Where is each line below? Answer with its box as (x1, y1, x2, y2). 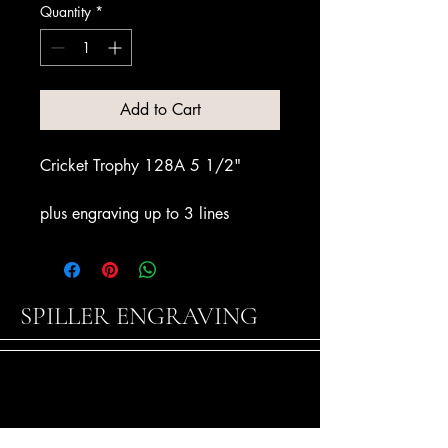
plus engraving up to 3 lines (40, 202, 234, 224)
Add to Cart (119, 98, 201, 120)
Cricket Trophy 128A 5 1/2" (40, 154, 241, 176)
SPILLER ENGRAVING (20, 300, 258, 331)
